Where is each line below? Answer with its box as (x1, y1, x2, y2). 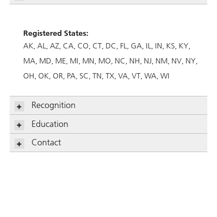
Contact (31, 137, 61, 148)
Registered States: (23, 28, 88, 38)
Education (31, 118, 68, 129)
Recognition (31, 100, 76, 111)
